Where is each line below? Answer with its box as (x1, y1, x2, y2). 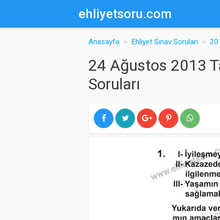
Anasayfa (88, 37, 119, 46)
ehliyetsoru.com (79, 6, 172, 21)
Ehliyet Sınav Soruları (131, 37, 198, 46)
